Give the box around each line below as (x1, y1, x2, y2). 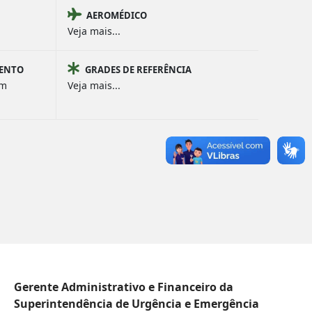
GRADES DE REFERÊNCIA (85, 63, 192, 76)
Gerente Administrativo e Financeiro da (14, 279, 233, 295)
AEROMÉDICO (86, 9, 147, 22)
